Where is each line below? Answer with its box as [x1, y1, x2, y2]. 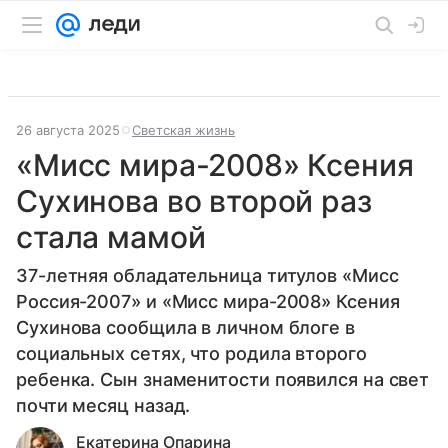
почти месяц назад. [16, 395, 191, 416]
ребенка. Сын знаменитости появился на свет [16, 369, 430, 390]
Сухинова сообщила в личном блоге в [16, 317, 355, 338]
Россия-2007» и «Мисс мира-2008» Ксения [16, 291, 400, 312]
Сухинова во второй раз [16, 183, 372, 219]
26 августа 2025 [16, 122, 120, 138]
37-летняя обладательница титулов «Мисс [16, 265, 399, 286]
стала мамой [16, 219, 206, 255]
